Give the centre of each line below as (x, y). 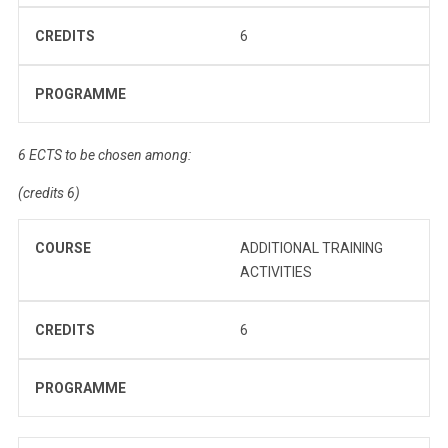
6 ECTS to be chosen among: (104, 154)
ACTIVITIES (276, 271)
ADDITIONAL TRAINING (311, 247)
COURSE (63, 247)
